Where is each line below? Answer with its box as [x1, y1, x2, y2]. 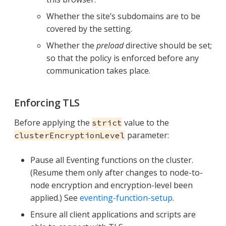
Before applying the [14, 117, 92, 128]
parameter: [125, 129, 169, 141]
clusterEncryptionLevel [14, 130, 125, 140]
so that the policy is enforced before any [46, 52, 199, 64]
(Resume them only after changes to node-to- [30, 166, 203, 178]
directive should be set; [124, 39, 212, 51]
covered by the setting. [46, 23, 132, 34]
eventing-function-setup [80, 192, 173, 203]
